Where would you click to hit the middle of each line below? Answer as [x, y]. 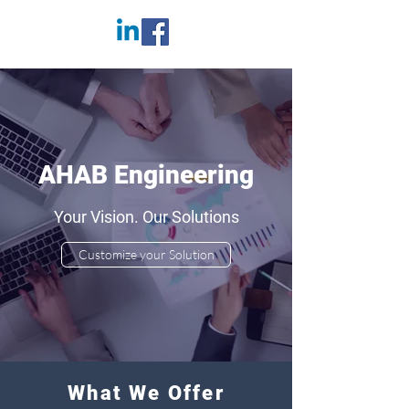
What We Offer [146, 393]
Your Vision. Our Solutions [146, 217]
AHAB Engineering [146, 175]
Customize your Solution [146, 254]
